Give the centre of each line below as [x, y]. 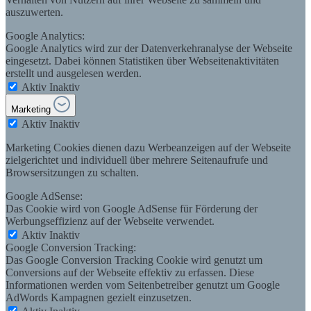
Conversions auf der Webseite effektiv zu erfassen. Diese [130, 272]
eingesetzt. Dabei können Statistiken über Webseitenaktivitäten [142, 60]
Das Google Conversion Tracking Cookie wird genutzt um [134, 260]
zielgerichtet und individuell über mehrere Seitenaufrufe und [137, 160]
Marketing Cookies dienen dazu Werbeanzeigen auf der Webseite [148, 147]
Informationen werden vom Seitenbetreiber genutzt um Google [143, 285]
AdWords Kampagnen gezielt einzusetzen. [99, 297]
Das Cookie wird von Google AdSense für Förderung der [132, 208]
